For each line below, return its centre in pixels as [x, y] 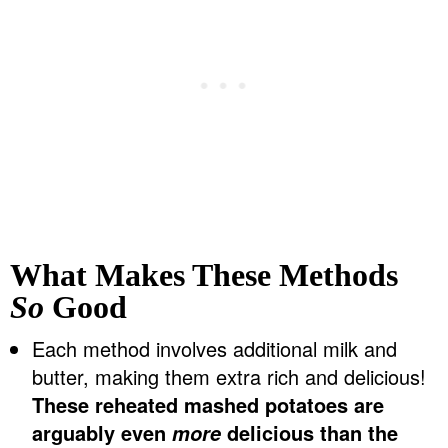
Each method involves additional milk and [214, 349]
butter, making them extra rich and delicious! [229, 377]
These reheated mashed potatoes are [208, 405]
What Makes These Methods [204, 275]
